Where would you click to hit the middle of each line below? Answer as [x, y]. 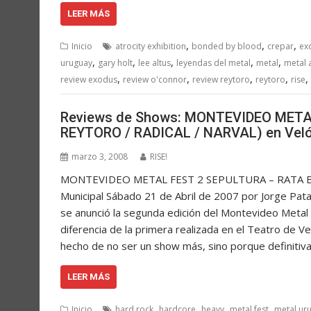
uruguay [76, 62]
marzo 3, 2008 [100, 157]
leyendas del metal [213, 62]
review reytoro [221, 79]
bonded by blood [227, 46]
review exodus [89, 79]
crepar [280, 46]
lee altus [154, 62]
